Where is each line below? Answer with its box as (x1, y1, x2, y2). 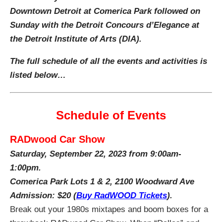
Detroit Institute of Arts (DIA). (24, 34, 142, 44)
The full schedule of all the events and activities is (9, 56, 207, 66)
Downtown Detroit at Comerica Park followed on (9, 6, 200, 16)
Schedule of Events (55, 108, 166, 122)
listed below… (9, 70, 66, 80)
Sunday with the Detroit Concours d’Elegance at (9, 20, 199, 30)
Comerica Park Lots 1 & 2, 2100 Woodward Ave (9, 176, 194, 186)
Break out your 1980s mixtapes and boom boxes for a (9, 204, 208, 214)
